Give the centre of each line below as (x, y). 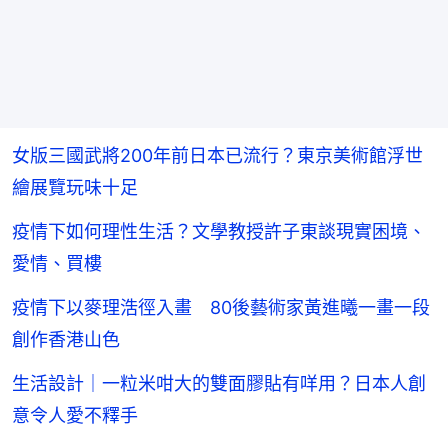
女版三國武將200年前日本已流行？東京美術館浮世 (217, 155)
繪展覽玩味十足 (75, 187)
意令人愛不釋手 (75, 415)
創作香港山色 (66, 339)
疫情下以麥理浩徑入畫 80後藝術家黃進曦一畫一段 (221, 307)
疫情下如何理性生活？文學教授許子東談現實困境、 (219, 231)
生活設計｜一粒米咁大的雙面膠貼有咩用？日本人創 (219, 383)
